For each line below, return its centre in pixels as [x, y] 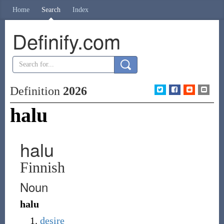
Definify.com [66, 41]
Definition [36, 91]
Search [51, 10]
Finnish [42, 167]
